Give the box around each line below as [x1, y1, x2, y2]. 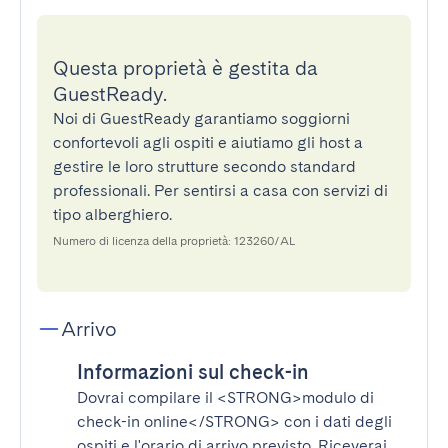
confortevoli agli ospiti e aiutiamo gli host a [53, 133, 363, 152]
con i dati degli [280, 412, 392, 431]
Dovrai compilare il [77, 388, 217, 407]
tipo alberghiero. [53, 205, 172, 224]
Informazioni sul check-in [77, 360, 309, 384]
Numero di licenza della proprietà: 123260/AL [53, 234, 295, 248]
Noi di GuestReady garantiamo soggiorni [53, 109, 350, 128]
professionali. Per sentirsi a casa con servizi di [53, 181, 388, 200]
